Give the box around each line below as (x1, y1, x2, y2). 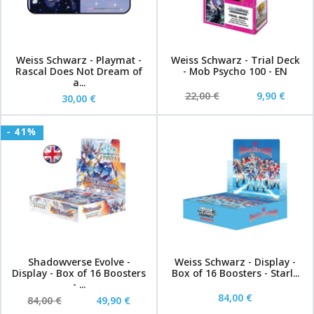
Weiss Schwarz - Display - (175, 255, 296, 268)
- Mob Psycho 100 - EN (183, 64, 287, 78)
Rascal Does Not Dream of (15, 64, 142, 78)
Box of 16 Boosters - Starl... (171, 266, 299, 280)
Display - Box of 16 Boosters (12, 266, 146, 280)
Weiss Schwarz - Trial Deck (170, 53, 300, 67)
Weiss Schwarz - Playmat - (16, 53, 142, 67)
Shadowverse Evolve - (27, 255, 130, 268)
